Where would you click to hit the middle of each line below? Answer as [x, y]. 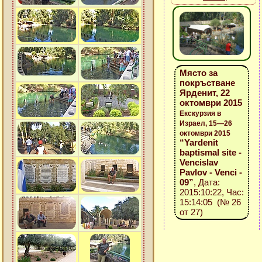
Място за [199, 73]
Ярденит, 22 [205, 93]
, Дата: [207, 182]
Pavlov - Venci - [211, 172]
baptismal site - [211, 152]
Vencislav [199, 162]
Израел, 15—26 [206, 123]
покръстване [207, 83]
